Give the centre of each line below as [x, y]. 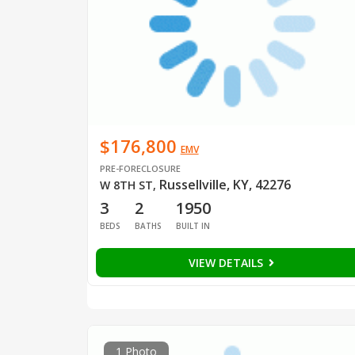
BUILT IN [193, 225]
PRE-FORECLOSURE [140, 168]
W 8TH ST [126, 185]
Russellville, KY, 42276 [225, 184]
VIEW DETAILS [227, 262]
